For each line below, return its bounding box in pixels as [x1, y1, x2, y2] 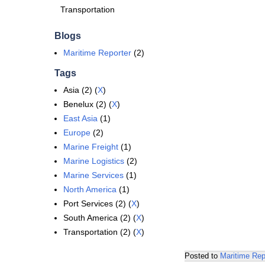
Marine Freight [63, 142, 118, 151]
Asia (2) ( [63, 85, 98, 95]
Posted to [185, 251, 220, 260]
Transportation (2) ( [63, 227, 136, 237]
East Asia [63, 114, 98, 123]
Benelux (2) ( [63, 99, 112, 109]
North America [63, 185, 117, 194]
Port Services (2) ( [63, 199, 131, 208]
